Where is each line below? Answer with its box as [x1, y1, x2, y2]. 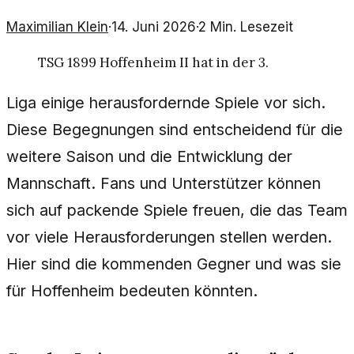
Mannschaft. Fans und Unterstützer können [6, 173, 321, 193]
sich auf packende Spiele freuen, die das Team [6, 200, 348, 220]
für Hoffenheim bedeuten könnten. [6, 281, 258, 300]
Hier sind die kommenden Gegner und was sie [6, 254, 341, 273]
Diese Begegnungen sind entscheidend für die [6, 119, 343, 139]
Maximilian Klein [6, 19, 108, 36]
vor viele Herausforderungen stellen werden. [6, 227, 332, 247]
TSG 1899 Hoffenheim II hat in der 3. [38, 54, 269, 72]
